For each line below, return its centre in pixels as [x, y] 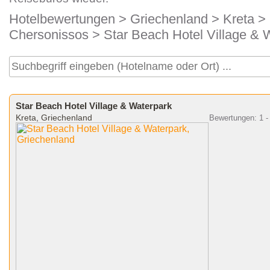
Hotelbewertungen [62, 19]
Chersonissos [49, 35]
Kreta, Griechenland [54, 118]
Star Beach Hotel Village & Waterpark [94, 106]
